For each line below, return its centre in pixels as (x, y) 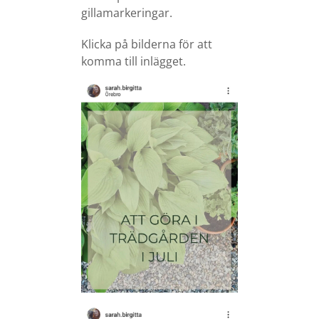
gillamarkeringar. (127, 13)
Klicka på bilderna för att (147, 44)
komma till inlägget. (134, 61)
